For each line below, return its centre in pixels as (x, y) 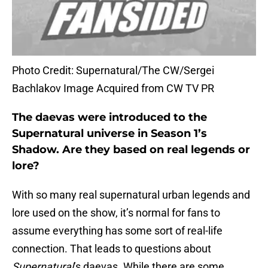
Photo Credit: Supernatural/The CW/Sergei (113, 71)
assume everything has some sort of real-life (117, 231)
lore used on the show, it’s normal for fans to (116, 213)
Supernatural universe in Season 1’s (109, 134)
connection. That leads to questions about (112, 249)
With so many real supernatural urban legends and (131, 195)
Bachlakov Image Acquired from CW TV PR (113, 89)
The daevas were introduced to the (109, 118)
